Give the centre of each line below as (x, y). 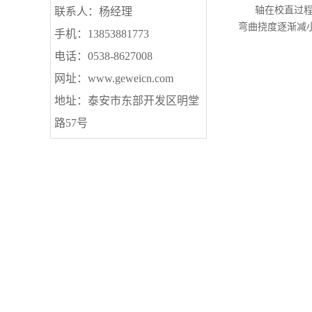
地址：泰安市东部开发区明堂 (127, 101)
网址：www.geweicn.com (114, 78)
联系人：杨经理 (93, 11)
